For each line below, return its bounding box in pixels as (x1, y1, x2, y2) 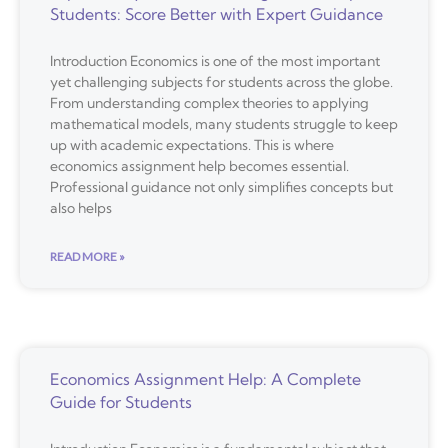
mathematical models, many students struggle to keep (50, 114, 398, 133)
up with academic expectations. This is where (50, 135, 334, 154)
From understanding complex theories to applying (50, 93, 369, 112)
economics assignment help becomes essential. (50, 156, 349, 175)
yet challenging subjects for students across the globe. (50, 72, 393, 91)
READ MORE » (50, 248, 125, 264)
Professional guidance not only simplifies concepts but (50, 177, 393, 196)
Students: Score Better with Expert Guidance (50, 3, 383, 24)
